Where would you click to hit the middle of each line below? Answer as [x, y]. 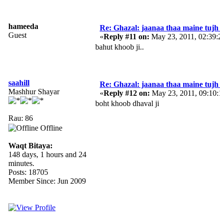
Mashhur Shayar [34, 91]
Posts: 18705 [28, 172]
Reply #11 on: [126, 36]
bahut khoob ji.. [120, 47]
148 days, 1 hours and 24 [47, 154]
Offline [50, 128]
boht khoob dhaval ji [127, 103]
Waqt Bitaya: [30, 145]
